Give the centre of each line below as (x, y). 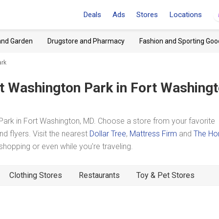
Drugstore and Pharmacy (86, 41)
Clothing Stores (36, 175)
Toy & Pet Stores (165, 175)
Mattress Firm (153, 134)
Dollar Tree (108, 134)
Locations (186, 15)
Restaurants (99, 175)
